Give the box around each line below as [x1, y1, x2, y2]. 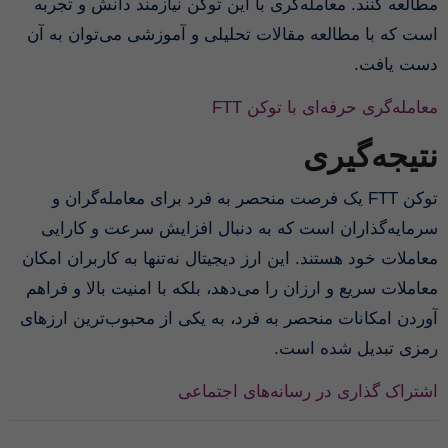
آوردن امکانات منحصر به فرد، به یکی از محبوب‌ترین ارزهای [20, 308, 439, 328]
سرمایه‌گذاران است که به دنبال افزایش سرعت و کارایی [41, 218, 439, 238]
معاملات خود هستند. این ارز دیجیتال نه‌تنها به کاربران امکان [22, 248, 439, 268]
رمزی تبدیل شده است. [274, 338, 439, 358]
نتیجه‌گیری [303, 138, 439, 175]
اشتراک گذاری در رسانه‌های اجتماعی [178, 381, 439, 401]
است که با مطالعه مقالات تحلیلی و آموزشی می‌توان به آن [27, 25, 439, 45]
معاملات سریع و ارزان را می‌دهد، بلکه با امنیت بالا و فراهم [26, 278, 439, 298]
